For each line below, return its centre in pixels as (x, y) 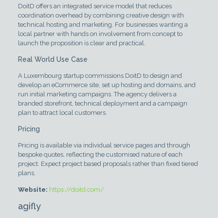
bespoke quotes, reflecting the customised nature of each (100, 155)
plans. (27, 173)
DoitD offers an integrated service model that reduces (95, 6)
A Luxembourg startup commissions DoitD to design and (100, 76)
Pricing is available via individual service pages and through (104, 145)
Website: (33, 190)
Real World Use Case (53, 60)
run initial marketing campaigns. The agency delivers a (97, 94)
